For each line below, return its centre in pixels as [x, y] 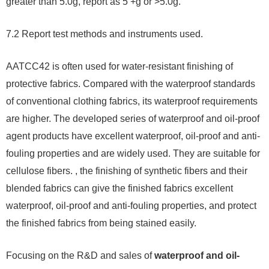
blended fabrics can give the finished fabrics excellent [119, 189]
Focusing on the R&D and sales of [80, 256]
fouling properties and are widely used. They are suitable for [133, 154]
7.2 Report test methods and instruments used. [104, 34]
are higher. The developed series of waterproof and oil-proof [133, 119]
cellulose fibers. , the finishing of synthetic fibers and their [127, 171]
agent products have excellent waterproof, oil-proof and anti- [133, 136]
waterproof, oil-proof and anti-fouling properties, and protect [131, 206]
